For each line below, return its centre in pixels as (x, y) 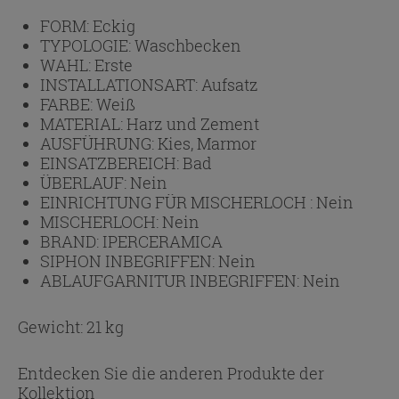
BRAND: (71, 241)
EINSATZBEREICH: (111, 163)
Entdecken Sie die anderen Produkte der (171, 373)
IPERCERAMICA (163, 241)
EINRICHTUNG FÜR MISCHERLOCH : (178, 202)
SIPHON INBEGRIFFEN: (129, 261)
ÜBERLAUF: (85, 182)
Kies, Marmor (207, 143)
